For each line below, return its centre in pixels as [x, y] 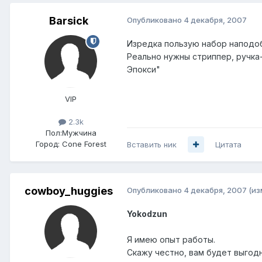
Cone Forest [84, 144]
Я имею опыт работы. [171, 239]
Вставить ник [152, 144]
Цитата [228, 144]
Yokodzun [147, 213]
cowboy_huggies [68, 191]
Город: [47, 144]
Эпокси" [144, 69]
